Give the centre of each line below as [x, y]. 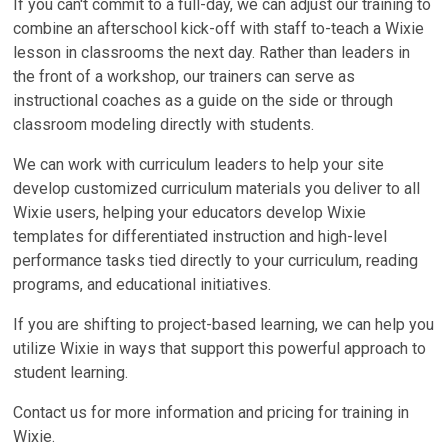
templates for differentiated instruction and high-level [200, 237]
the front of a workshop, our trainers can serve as [184, 77]
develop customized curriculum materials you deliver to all [217, 189]
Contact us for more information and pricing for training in [211, 413]
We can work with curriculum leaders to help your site [199, 165]
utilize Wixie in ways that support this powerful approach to [220, 349]
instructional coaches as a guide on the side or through [203, 101]
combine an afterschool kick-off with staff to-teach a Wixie [219, 29]
